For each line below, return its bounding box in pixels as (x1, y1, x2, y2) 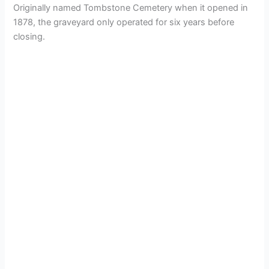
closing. (13, 31, 46, 42)
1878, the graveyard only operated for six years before (13, 16, 235, 28)
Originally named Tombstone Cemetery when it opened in (13, 2, 249, 13)
